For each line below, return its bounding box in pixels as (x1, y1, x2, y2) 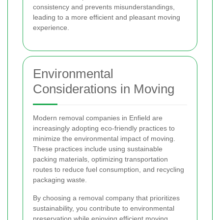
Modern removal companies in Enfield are (33, 114, 163, 122)
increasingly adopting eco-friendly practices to (33, 124, 175, 133)
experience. (33, 24, 69, 32)
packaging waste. (33, 176, 87, 184)
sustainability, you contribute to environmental (33, 204, 174, 213)
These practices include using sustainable (33, 145, 163, 153)
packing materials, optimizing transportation (33, 155, 168, 164)
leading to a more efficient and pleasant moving (33, 13, 180, 22)
